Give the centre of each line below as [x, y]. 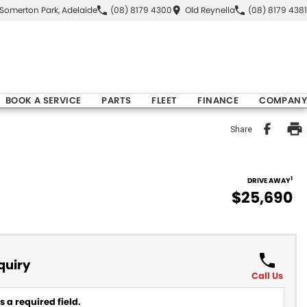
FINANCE [218, 100]
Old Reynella [210, 10]
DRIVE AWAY [269, 181]
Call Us [267, 276]
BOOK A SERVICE [43, 100]
